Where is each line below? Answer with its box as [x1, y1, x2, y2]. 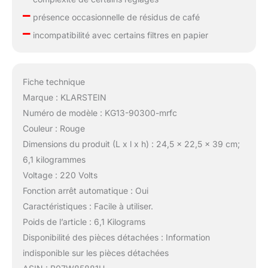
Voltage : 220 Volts [22, 169, 98, 180]
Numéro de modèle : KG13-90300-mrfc [22, 107, 177, 118]
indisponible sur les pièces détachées [22, 247, 169, 258]
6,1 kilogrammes [22, 154, 86, 165]
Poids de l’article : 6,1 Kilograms [22, 216, 145, 227]
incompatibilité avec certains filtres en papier [30, 29, 208, 40]
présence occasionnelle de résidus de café [30, 11, 200, 22]
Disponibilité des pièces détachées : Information [22, 232, 210, 242]
